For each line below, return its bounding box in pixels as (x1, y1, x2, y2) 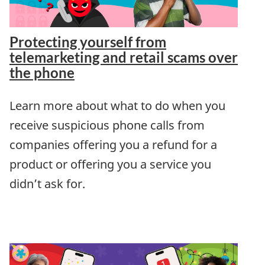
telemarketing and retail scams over (9, 48, 238, 66)
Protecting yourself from (9, 33, 166, 50)
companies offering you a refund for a (9, 136, 217, 153)
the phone (9, 63, 75, 81)
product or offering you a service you (9, 156, 211, 172)
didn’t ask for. (9, 175, 85, 192)
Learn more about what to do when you (9, 97, 225, 114)
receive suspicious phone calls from (9, 117, 205, 133)
